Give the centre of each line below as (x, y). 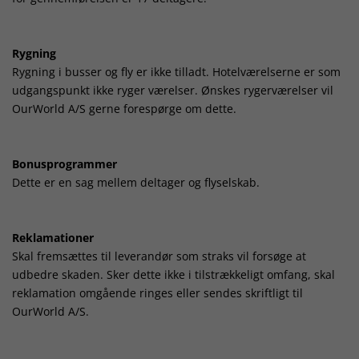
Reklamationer (53, 237)
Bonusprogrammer (65, 163)
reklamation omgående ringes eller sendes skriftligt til (157, 292)
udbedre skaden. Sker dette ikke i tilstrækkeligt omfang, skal (173, 274)
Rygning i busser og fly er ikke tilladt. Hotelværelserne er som (176, 71)
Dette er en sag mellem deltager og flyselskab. (136, 182)
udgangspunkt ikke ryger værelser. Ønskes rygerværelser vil (173, 90)
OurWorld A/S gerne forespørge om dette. (124, 108)
